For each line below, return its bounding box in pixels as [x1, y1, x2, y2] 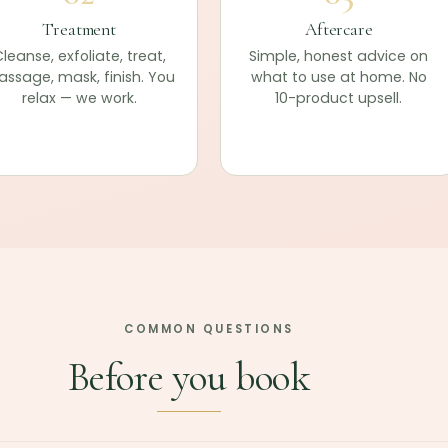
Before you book [67, 352, 311, 401]
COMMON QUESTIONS [124, 321, 294, 338]
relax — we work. [21, 88, 137, 109]
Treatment [42, 18, 116, 40]
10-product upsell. [275, 88, 403, 109]
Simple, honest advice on [249, 46, 429, 67]
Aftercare [305, 18, 373, 40]
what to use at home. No [250, 67, 427, 88]
